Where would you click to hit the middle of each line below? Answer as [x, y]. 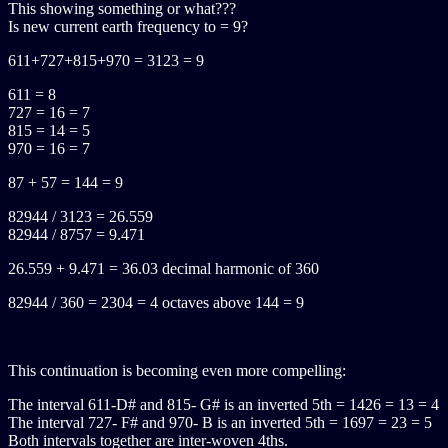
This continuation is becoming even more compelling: [177, 370]
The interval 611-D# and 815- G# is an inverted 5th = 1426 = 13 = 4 [223, 404]
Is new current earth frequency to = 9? [128, 26]
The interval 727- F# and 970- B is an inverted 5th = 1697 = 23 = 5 [220, 422]
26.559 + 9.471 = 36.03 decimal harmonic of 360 [163, 268]
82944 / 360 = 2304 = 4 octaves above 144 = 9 [156, 302]
